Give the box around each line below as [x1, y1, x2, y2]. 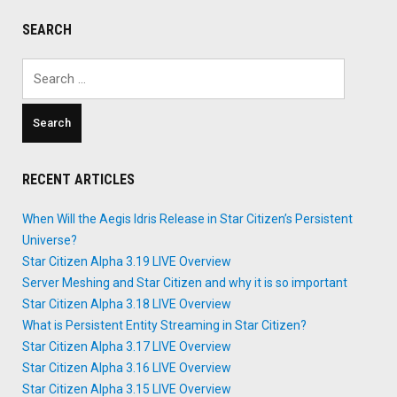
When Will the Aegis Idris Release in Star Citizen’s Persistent [22, 211, 353, 226]
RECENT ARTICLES [22, 170, 135, 188]
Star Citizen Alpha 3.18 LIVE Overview [22, 296, 231, 311]
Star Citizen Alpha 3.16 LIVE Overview [22, 360, 231, 375]
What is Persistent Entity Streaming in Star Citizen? [22, 317, 307, 332]
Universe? [22, 232, 77, 247]
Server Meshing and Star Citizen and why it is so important [22, 275, 347, 290]
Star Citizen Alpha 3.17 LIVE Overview [22, 339, 231, 354]
